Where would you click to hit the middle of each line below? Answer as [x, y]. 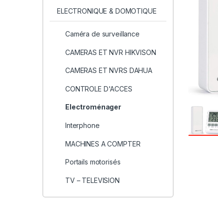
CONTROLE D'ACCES [99, 89]
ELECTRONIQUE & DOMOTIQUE [107, 11]
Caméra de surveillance [102, 34]
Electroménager [93, 107]
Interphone [82, 126]
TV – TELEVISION [92, 180]
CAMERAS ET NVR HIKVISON [110, 52]
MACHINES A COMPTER [103, 144]
